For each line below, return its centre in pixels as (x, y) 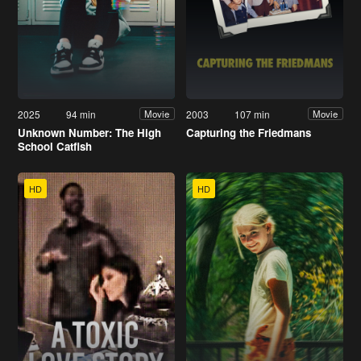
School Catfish (55, 146)
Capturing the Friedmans (249, 132)
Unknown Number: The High (89, 132)
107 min (253, 114)
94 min (81, 114)
